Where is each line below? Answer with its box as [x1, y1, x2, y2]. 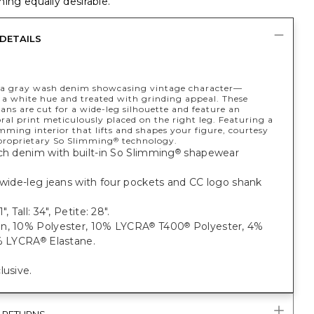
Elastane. [46, 235, 95, 247]
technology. [118, 135, 177, 146]
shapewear [181, 146, 240, 159]
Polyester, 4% [190, 220, 264, 233]
